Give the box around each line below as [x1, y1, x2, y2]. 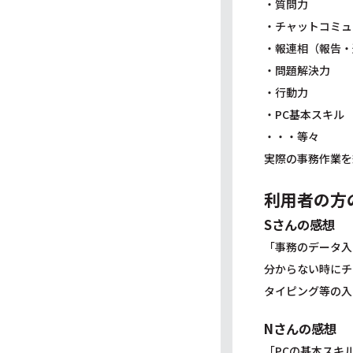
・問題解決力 [264, 62, 330, 78]
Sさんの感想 [264, 215, 335, 234]
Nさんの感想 [264, 319, 336, 338]
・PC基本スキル [264, 106, 344, 122]
